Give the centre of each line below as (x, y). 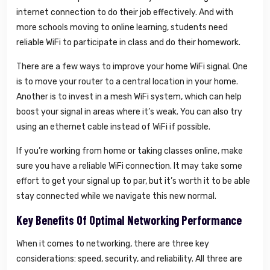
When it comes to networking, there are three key (113, 244)
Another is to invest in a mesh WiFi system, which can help (129, 97)
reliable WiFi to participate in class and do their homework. (128, 43)
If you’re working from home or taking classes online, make (130, 151)
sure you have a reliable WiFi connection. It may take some (129, 166)
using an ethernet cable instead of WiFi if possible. (113, 127)
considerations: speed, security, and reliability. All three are (129, 259)
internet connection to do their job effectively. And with (125, 13)
